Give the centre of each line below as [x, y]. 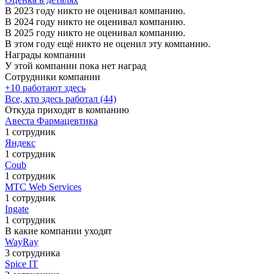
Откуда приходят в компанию [67, 109]
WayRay [22, 242]
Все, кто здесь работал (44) [61, 98]
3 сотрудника [32, 253]
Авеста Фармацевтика [51, 120]
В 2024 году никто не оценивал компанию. [95, 21]
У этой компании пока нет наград [76, 65]
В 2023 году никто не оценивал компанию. [95, 10]
